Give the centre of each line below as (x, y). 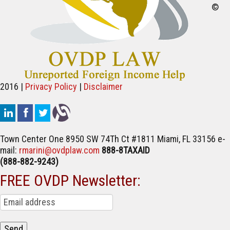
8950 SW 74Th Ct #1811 (110, 139)
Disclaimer (103, 87)
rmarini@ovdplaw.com (59, 150)
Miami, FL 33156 (186, 139)
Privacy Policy (51, 87)
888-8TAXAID (126, 150)
